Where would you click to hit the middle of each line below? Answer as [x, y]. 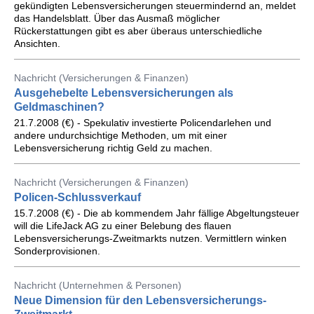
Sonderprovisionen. [57, 251]
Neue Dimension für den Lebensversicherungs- [140, 300]
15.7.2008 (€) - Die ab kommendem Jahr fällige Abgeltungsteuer [157, 213]
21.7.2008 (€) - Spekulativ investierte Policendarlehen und [143, 123]
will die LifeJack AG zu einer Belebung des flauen [123, 226]
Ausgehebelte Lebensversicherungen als [124, 93]
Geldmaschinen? [59, 107]
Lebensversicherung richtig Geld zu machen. [113, 148]
